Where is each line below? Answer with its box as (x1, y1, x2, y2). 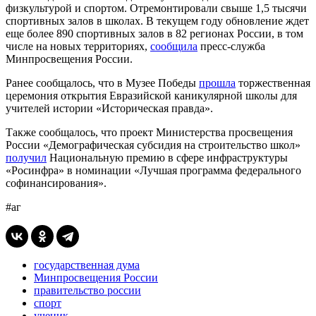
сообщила (150, 39, 197, 52)
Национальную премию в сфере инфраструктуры (47, 151, 288, 164)
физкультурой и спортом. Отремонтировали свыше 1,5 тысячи (6, 1, 307, 14)
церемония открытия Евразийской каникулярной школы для (6, 89, 297, 102)
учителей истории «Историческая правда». (6, 102, 213, 114)
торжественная (236, 76, 310, 89)
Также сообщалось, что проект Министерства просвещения (6, 126, 293, 138)
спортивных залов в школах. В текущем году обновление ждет (6, 14, 309, 27)
